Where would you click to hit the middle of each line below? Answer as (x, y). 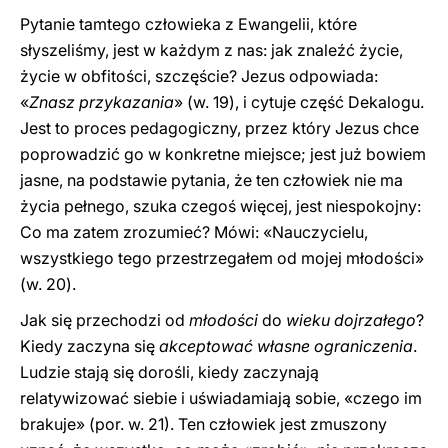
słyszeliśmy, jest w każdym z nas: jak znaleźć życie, (211, 50)
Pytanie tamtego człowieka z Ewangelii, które (188, 24)
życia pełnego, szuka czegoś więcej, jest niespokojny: (220, 206)
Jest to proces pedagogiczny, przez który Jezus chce (219, 128)
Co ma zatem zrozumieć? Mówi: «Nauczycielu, (194, 232)
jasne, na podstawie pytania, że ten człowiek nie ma (211, 180)
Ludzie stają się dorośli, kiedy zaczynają (169, 372)
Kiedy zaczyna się (89, 346)
